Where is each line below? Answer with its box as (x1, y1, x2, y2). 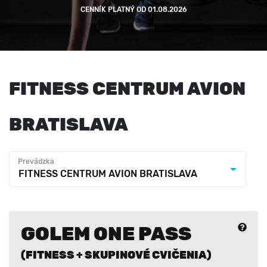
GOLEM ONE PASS (21, 222, 191, 245)
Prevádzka (18, 157, 54, 166)
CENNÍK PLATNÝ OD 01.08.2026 (80, 5, 187, 14)
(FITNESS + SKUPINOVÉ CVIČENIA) (21, 249, 212, 262)
